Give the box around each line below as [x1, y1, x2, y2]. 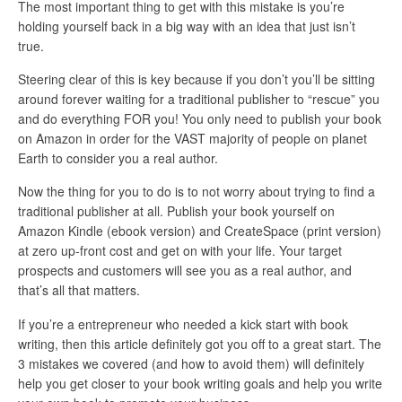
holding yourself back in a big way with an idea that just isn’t [18, 16, 355, 35]
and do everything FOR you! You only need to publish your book [18, 109, 381, 128]
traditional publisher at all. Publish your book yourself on [18, 202, 335, 221]
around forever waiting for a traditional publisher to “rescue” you [18, 90, 380, 109]
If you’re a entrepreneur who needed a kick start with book [18, 314, 348, 333]
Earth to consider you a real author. [18, 149, 218, 168]
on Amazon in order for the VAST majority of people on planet [18, 129, 367, 148]
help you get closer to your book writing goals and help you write [18, 373, 382, 392]
